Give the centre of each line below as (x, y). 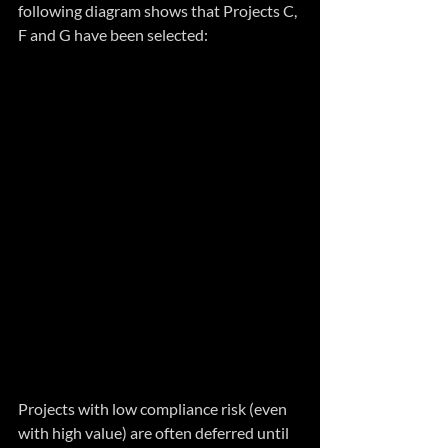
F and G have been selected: (113, 34)
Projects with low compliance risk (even (154, 409)
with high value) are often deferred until (155, 433)
